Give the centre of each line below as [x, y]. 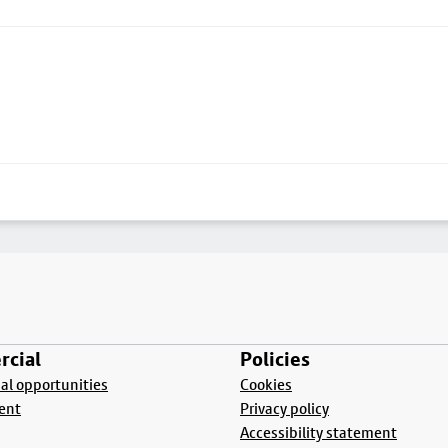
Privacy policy [284, 408]
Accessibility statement [318, 432]
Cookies [266, 384]
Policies [275, 359]
